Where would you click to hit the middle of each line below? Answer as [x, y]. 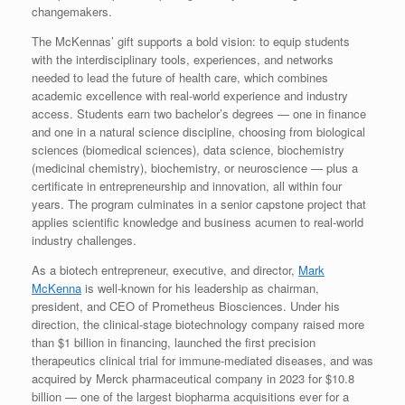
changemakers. [72, 11]
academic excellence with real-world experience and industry [190, 95]
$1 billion [81, 342]
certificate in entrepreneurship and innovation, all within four [187, 185]
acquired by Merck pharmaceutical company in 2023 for [179, 378]
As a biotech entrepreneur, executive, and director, [165, 269]
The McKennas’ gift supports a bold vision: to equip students [191, 41]
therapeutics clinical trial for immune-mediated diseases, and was [202, 360]
